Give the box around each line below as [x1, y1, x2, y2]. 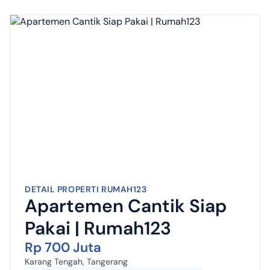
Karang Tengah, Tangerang [25, 256, 128, 267]
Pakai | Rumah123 [25, 216, 171, 240]
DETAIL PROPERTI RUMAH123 [25, 184, 147, 195]
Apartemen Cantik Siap [25, 194, 227, 218]
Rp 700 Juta [25, 239, 101, 256]
